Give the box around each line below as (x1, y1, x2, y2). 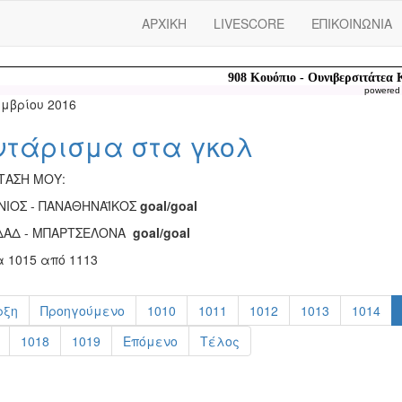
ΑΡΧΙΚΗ (142, 14, 187, 32)
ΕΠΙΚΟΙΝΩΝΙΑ (311, 14, 392, 32)
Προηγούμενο (40, 301, 125, 319)
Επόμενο (123, 332, 178, 350)
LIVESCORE (214, 14, 284, 32)
